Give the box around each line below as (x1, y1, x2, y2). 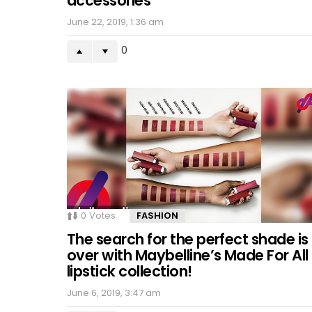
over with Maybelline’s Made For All (67, 244, 309, 265)
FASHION (136, 208, 178, 222)
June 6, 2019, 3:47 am (67, 286, 161, 299)
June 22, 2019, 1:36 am (67, 15, 164, 29)
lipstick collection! (67, 260, 192, 281)
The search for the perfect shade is (67, 228, 309, 249)
